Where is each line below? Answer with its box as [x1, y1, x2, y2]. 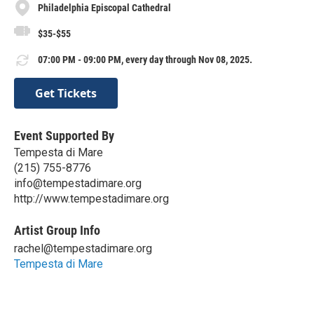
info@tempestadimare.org [14, 176, 142, 190]
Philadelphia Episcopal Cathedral [38, 1, 171, 13]
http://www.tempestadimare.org [14, 191, 169, 205]
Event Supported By [14, 128, 114, 143]
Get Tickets [35, 85, 97, 101]
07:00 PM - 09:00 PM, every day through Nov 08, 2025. [38, 54, 252, 66]
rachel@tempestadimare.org [14, 241, 152, 255]
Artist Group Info [14, 222, 100, 238]
